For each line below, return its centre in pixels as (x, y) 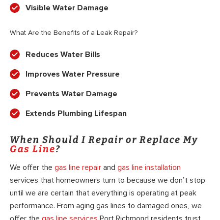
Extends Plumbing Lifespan (76, 113)
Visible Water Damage (67, 8)
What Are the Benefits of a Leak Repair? (74, 32)
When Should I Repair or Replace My (104, 139)
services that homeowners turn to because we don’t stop (108, 180)
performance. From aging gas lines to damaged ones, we (106, 206)
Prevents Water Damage (71, 94)
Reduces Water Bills (63, 54)
